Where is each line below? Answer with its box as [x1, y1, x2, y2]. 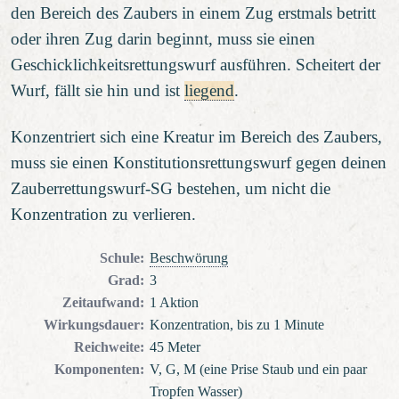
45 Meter [149, 339, 200, 356]
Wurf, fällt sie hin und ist [11, 80, 184, 100]
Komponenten [54, 362, 140, 379]
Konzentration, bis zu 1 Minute [149, 317, 324, 334]
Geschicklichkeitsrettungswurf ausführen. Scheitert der [11, 54, 380, 74]
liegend [184, 80, 234, 100]
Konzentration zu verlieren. [11, 205, 196, 224]
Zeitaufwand [62, 295, 140, 312]
